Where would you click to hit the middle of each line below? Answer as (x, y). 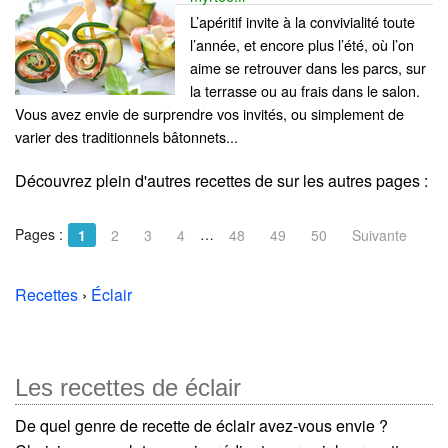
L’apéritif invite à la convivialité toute (302, 21)
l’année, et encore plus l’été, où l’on (302, 44)
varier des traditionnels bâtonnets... (126, 136)
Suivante (379, 234)
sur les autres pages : (352, 180)
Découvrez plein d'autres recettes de (146, 180)
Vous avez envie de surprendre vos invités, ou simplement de (209, 113)
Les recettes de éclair (128, 387)
